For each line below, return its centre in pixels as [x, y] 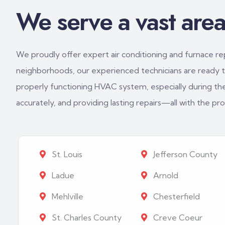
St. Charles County [86, 217]
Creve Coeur [177, 217]
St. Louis [66, 154]
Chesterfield [175, 196]
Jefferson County [184, 154]
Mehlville [67, 196]
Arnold [164, 175]
